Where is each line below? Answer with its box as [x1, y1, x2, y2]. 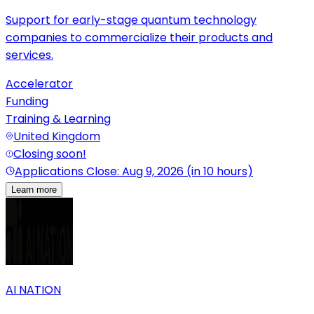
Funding [6, 93, 48, 110]
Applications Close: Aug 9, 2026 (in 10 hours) [15, 163, 253, 180]
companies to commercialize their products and [6, 29, 273, 46]
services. [6, 47, 53, 64]
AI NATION [6, 282, 61, 299]
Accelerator [6, 76, 73, 93]
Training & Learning [6, 111, 111, 128]
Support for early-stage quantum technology [6, 12, 257, 29]
